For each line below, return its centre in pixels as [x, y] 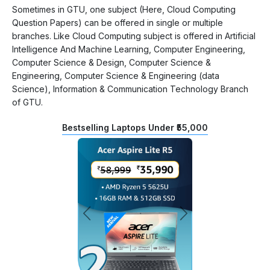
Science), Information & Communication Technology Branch [130, 89]
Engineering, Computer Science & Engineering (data [116, 75]
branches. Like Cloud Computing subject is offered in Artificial [134, 36]
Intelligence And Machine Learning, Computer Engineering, [129, 49]
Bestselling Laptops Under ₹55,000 [135, 127]
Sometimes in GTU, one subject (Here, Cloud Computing [124, 9]
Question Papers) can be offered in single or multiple [118, 22]
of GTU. [27, 102]
